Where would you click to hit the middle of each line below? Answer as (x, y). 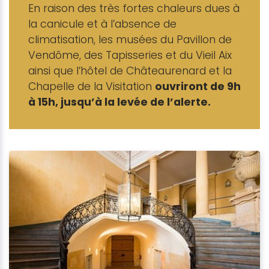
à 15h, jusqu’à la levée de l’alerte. (119, 102)
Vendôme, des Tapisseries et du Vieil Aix (130, 55)
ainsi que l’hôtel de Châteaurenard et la (130, 71)
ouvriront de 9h (198, 86)
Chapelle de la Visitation (92, 86)
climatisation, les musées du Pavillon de (130, 39)
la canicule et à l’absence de (102, 24)
